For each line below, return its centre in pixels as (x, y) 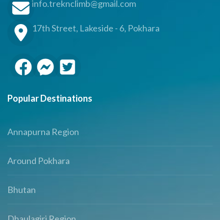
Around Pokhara (39, 161)
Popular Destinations (50, 98)
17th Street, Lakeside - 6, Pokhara (96, 28)
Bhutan (22, 190)
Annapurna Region (43, 132)
